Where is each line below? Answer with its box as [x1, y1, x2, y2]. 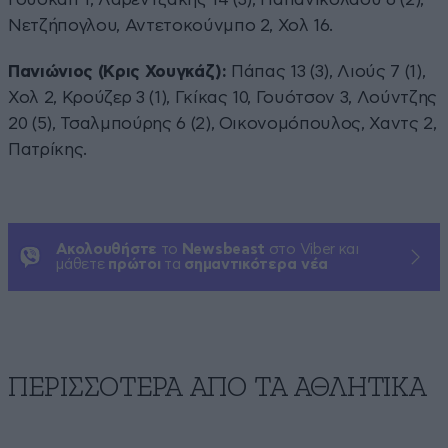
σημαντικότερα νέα [184, 256, 329, 272]
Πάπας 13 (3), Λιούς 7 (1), [231, 62, 426, 80]
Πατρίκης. [8, 140, 87, 158]
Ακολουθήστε [56, 241, 157, 257]
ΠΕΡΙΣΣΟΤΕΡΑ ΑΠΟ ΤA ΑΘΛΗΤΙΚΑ [8, 373, 427, 402]
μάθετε [56, 256, 109, 272]
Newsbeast [181, 241, 266, 257]
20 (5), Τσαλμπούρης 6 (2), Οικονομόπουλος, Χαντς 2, [8, 114, 437, 132]
